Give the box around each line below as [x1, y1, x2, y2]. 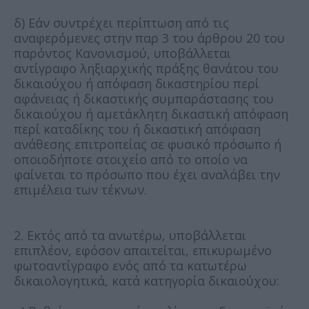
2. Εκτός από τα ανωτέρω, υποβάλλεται [14, 226, 246, 243]
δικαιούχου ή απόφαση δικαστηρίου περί [14, 74, 259, 92]
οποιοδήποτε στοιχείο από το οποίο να [14, 150, 248, 168]
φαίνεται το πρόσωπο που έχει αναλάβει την [14, 166, 280, 183]
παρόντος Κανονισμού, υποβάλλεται [14, 44, 231, 61]
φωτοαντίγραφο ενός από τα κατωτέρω [14, 257, 247, 274]
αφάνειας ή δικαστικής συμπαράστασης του [14, 90, 274, 107]
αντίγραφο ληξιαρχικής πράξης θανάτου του [14, 59, 279, 77]
